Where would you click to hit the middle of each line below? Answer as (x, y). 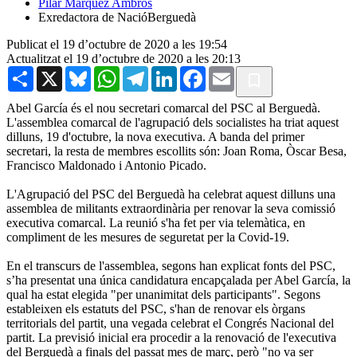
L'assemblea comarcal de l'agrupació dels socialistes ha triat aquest (173, 122)
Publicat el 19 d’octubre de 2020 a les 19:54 (117, 44)
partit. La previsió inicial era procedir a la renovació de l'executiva (171, 337)
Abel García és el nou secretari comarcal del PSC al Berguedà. (163, 108)
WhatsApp (147, 72)
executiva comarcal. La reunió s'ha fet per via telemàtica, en (156, 222)
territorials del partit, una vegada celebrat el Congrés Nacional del (170, 323)
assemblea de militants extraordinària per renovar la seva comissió (171, 208)
